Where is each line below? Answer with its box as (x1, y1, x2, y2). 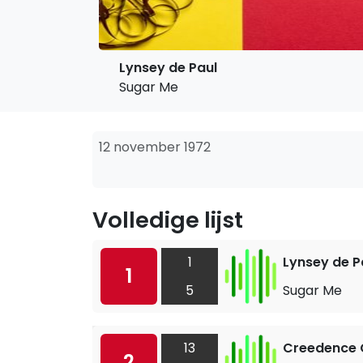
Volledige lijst (92, 204, 243, 236)
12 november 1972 (99, 138, 211, 156)
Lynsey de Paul (119, 58, 217, 77)
